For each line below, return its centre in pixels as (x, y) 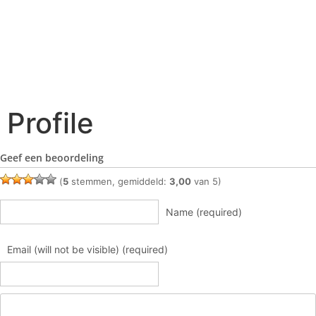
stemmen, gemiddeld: (119, 181)
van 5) (206, 181)
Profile (50, 123)
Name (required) (204, 212)
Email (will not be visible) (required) (87, 249)
